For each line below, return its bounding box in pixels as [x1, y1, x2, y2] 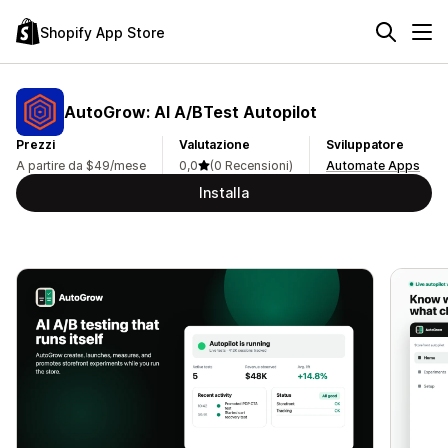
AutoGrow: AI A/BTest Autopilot [64, 101, 317, 122]
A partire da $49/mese [16, 158, 146, 173]
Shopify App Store [40, 23, 165, 41]
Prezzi [16, 137, 55, 152]
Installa [199, 184, 249, 201]
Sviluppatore [326, 137, 404, 152]
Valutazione [179, 137, 250, 152]
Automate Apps [326, 158, 420, 173]
